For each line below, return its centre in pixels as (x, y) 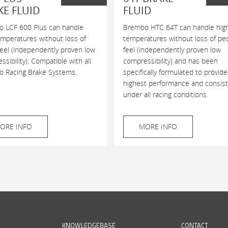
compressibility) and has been (170, 61)
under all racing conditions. (165, 94)
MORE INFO (158, 126)
